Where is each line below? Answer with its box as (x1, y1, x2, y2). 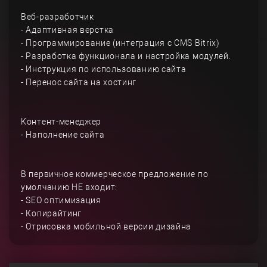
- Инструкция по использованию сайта (21, 64, 187, 74)
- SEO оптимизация (21, 195, 101, 205)
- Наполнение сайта (21, 130, 105, 139)
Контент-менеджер (21, 117, 102, 126)
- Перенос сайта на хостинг (21, 77, 137, 87)
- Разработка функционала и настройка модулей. (21, 51, 231, 61)
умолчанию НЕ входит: (21, 182, 117, 192)
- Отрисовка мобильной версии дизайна (21, 222, 192, 231)
